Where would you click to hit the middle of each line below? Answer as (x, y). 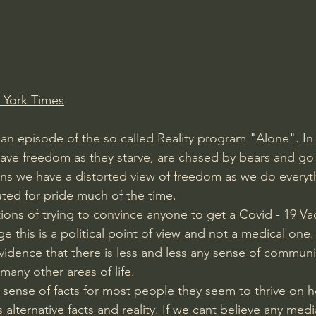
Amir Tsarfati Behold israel (99, 16)
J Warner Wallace (132, 73)
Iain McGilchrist (244, 16)
